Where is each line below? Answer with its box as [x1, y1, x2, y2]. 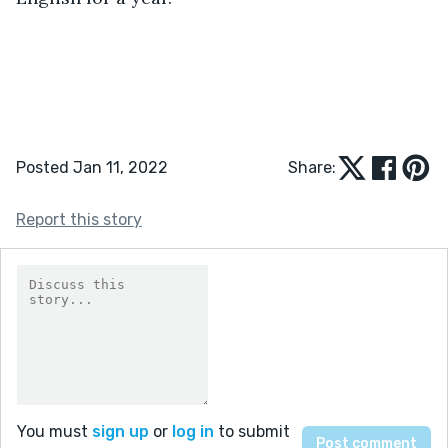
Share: [288, 157, 336, 177]
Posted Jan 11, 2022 [16, 157, 168, 177]
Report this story [16, 209, 142, 229]
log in [172, 421, 214, 441]
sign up [92, 421, 149, 441]
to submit [214, 421, 290, 441]
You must [17, 421, 92, 441]
